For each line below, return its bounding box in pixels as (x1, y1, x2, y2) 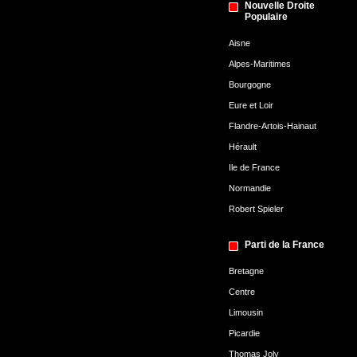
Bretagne (228, 266, 264, 276)
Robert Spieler (228, 204, 284, 214)
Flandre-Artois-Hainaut (228, 121, 316, 131)
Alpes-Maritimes (228, 59, 291, 69)
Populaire (244, 11, 288, 22)
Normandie (228, 183, 271, 193)
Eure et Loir (228, 100, 273, 110)
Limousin (228, 308, 263, 317)
